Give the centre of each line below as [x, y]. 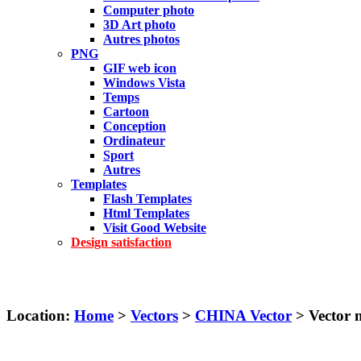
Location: [38, 315]
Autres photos [141, 39]
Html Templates [146, 213]
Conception [135, 126]
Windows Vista [144, 83]
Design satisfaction [121, 242]
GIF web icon [140, 68]
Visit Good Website [155, 228]
